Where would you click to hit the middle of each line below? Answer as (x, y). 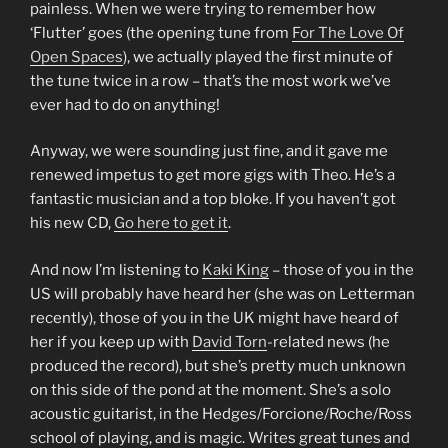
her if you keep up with (111, 341)
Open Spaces (76, 56)
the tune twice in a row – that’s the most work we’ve (210, 80)
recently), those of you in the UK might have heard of (214, 317)
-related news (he (328, 341)
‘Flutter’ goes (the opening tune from (161, 32)
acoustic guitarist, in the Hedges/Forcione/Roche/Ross (221, 413)
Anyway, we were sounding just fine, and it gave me (209, 151)
